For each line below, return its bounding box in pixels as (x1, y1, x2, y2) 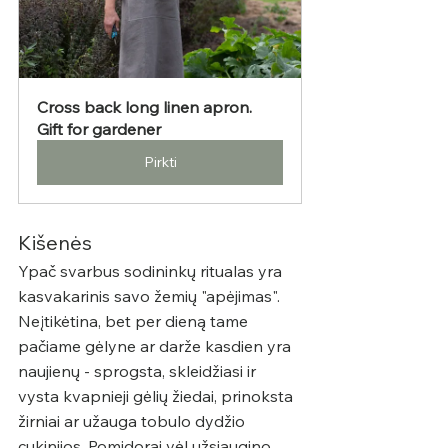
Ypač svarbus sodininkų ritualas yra (18, 260, 286, 281)
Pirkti (143, 152, 177, 171)
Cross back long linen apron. (37, 96, 256, 117)
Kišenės (18, 229, 92, 255)
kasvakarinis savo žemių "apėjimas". (18, 285, 284, 306)
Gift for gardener (37, 118, 161, 139)
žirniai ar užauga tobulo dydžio (18, 410, 249, 431)
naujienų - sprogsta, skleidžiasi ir (18, 360, 260, 381)
